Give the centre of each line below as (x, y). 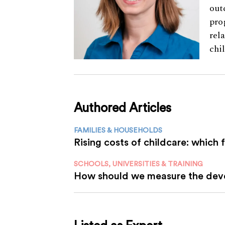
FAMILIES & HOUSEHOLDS (118, 130)
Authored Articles (123, 108)
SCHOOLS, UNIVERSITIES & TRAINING (138, 164)
